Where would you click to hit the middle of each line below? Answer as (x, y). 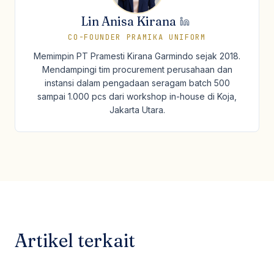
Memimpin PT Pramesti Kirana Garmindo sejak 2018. (137, 56)
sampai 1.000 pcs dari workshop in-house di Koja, (137, 96)
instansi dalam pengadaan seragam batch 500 (137, 83)
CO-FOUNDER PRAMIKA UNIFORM (137, 37)
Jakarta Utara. (137, 110)
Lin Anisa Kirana (128, 21)
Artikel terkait (75, 241)
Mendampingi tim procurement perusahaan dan (137, 69)
